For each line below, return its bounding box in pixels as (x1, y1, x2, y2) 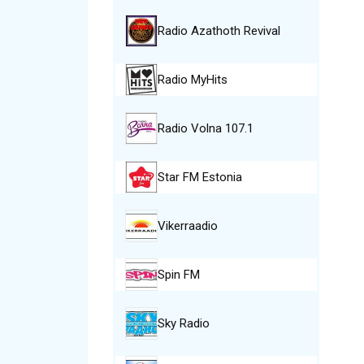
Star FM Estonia (157, 170, 242, 184)
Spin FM (157, 267, 200, 282)
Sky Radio (157, 316, 210, 331)
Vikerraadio (157, 219, 218, 233)
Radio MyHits (157, 72, 227, 87)
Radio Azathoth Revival (157, 24, 280, 38)
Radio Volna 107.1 (157, 121, 253, 136)
